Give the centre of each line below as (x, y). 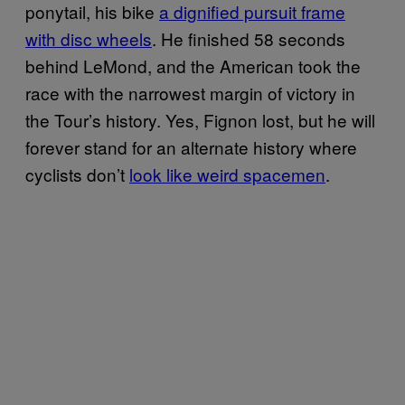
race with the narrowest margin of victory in (190, 92)
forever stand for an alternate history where (191, 146)
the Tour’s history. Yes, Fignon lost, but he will (200, 119)
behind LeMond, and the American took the (193, 65)
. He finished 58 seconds (249, 38)
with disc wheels (89, 38)
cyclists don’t (77, 174)
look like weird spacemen (227, 174)
